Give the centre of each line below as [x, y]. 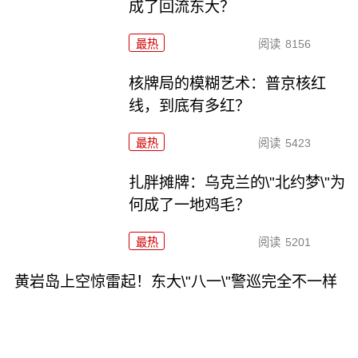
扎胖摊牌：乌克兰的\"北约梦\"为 [237, 182]
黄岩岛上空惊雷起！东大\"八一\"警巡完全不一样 [175, 281]
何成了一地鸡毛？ [190, 205]
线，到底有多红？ [190, 106]
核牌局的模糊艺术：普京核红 [228, 84]
